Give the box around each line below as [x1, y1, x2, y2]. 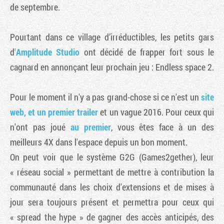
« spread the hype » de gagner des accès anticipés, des [10, 210, 214, 223]
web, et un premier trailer [10, 105, 98, 118]
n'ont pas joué [10, 120, 70, 133]
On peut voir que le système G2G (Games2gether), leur [10, 150, 214, 163]
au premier [70, 120, 111, 133]
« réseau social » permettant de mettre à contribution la [10, 165, 214, 178]
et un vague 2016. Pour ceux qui [98, 105, 214, 118]
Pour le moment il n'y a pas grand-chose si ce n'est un [10, 90, 201, 103]
